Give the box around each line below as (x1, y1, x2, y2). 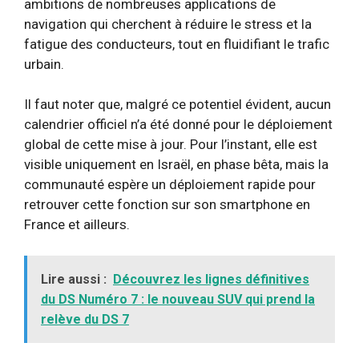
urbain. (24, 55, 64, 72)
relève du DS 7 (41, 311, 129, 327)
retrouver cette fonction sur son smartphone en (24, 196, 310, 212)
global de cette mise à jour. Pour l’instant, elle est (24, 136, 317, 152)
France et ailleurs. (24, 216, 130, 232)
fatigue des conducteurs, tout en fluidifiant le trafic (24, 35, 329, 52)
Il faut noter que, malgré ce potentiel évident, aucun (24, 96, 331, 112)
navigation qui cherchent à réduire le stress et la (24, 15, 312, 32)
